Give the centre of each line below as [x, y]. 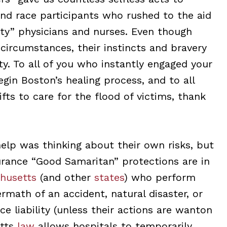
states [109, 177]
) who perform [160, 177]
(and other [65, 177]
